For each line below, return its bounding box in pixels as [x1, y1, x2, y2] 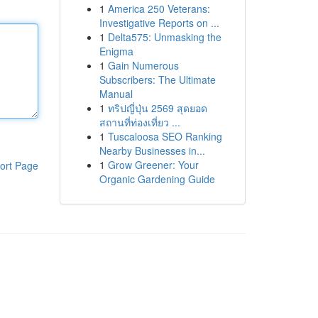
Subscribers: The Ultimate [99, 72, 216, 87]
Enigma [99, 44, 133, 58]
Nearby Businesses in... [99, 143, 205, 158]
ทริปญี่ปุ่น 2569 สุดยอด [107, 101, 207, 115]
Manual [99, 87, 133, 101]
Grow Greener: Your [107, 158, 199, 172]
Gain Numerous [107, 58, 179, 72]
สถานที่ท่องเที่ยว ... [99, 115, 180, 129]
